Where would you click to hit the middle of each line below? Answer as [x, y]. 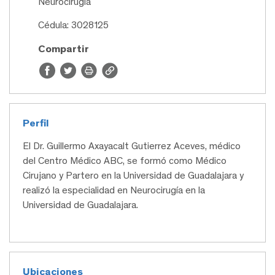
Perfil [36, 123]
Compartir [64, 49]
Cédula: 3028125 [73, 25]
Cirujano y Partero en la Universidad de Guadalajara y [133, 176]
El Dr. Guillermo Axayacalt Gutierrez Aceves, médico [132, 146]
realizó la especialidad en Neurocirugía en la [114, 190]
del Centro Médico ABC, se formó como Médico [125, 161]
